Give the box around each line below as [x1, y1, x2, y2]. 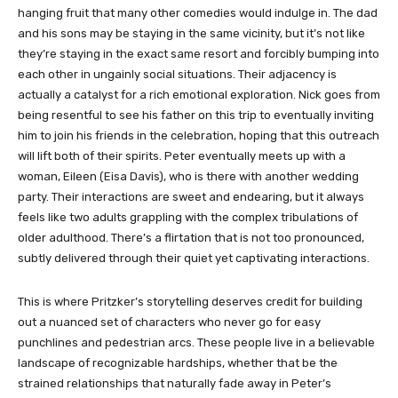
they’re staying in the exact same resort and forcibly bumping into [18, 47, 379, 61]
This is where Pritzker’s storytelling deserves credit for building [18, 295, 362, 309]
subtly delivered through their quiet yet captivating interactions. [18, 251, 370, 266]
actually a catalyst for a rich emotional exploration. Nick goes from [18, 88, 380, 102]
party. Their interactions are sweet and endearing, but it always [18, 190, 364, 204]
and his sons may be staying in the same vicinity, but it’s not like [18, 27, 365, 41]
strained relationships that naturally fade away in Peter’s [18, 377, 331, 391]
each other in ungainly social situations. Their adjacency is [18, 68, 337, 82]
